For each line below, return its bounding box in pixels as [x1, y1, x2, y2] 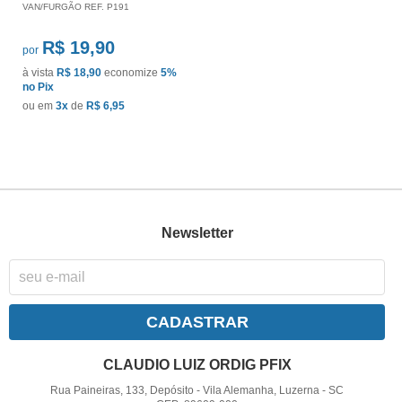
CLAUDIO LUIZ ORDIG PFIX [102, 356, 292, 372]
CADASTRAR [145, 312, 249, 331]
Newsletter [161, 225, 233, 241]
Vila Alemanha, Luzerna [203, 383, 320, 397]
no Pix [22, 80, 54, 93]
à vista [22, 66, 57, 79]
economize [101, 66, 161, 79]
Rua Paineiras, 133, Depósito [50, 383, 195, 397]
